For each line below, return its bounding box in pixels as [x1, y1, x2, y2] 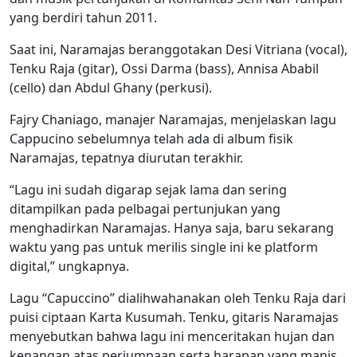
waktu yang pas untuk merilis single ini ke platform [10, 237, 318, 256]
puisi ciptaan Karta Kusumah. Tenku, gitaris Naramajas [10, 308, 339, 326]
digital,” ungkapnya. [10, 257, 129, 275]
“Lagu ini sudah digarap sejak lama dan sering [10, 180, 287, 198]
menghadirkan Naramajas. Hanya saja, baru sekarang [10, 218, 334, 237]
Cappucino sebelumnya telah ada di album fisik [10, 129, 293, 147]
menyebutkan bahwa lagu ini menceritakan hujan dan [10, 327, 335, 345]
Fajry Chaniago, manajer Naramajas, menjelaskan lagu [10, 110, 336, 128]
